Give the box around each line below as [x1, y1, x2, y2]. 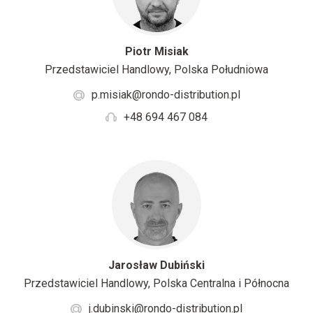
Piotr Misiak [124, 45, 189, 59]
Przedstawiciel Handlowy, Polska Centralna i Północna [24, 277, 289, 291]
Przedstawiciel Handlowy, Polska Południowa [45, 63, 268, 77]
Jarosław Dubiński [108, 259, 205, 272]
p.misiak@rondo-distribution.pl [91, 88, 240, 102]
